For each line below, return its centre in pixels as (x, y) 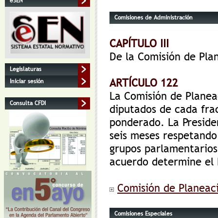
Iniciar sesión (27, 82)
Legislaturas (26, 69)
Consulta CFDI (28, 103)
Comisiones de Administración (154, 18)
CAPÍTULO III (139, 44)
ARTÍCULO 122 (144, 83)
